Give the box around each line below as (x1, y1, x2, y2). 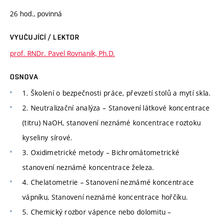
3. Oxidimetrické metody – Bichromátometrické (22, 148, 180, 158)
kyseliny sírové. (22, 133, 73, 143)
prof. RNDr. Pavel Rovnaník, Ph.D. (10, 49, 115, 58)
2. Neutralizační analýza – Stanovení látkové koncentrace (22, 103, 210, 113)
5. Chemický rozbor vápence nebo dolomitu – (22, 207, 171, 217)
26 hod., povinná (10, 9, 62, 19)
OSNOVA (10, 73, 38, 81)
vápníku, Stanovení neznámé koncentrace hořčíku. (22, 192, 188, 202)
